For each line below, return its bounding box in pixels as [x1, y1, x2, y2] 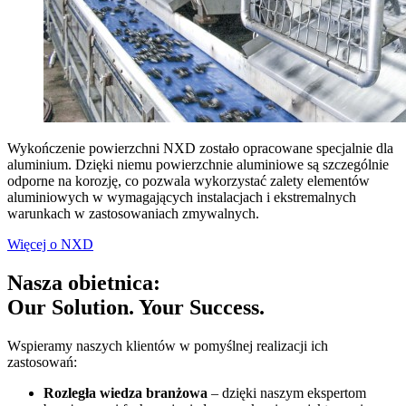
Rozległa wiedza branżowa [43, 385, 208, 401]
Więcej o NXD [7, 237, 93, 253]
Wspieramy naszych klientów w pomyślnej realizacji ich [7, 338, 328, 354]
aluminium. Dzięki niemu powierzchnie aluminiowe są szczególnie [7, 157, 389, 173]
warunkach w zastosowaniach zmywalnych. [7, 206, 259, 222]
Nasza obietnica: [7, 271, 160, 295]
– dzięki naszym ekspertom [208, 385, 366, 401]
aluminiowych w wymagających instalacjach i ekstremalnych [7, 189, 356, 206]
